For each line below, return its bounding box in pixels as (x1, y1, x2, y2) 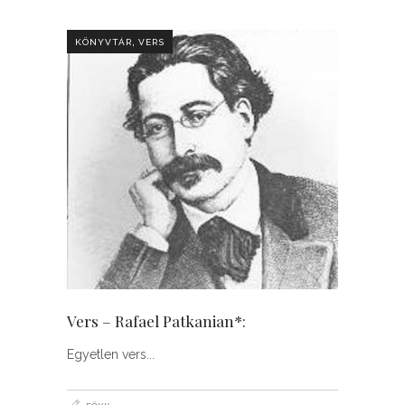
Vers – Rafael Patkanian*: (67, 311, 246, 332)
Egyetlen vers (67, 347, 146, 363)
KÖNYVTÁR (75, 36, 132, 47)
